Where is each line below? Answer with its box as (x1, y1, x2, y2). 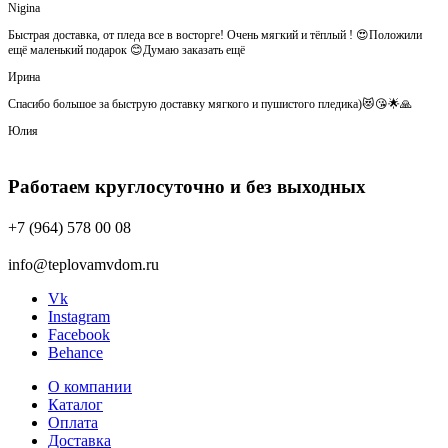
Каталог (48, 396, 103, 414)
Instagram (48, 308, 110, 326)
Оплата (48, 414, 98, 432)
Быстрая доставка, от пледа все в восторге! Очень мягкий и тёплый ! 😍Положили (8, 27, 422, 42)
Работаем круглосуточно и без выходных (8, 175, 366, 197)
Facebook (48, 326, 110, 344)
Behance (48, 344, 103, 362)
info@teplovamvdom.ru (8, 256, 159, 274)
